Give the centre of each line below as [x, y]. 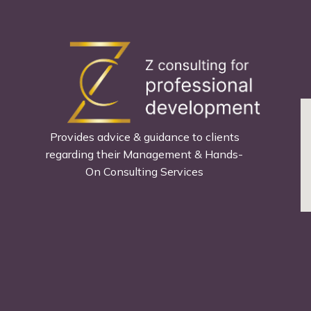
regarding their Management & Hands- [145, 154]
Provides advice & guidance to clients [144, 137]
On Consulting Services [145, 172]
